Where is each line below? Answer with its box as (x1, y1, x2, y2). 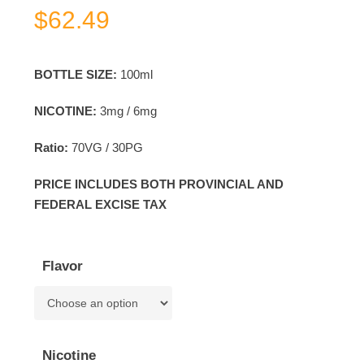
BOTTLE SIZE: (33, 67, 120, 81)
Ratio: (33, 141, 71, 154)
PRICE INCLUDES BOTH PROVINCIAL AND (33, 177, 284, 191)
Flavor (41, 258, 83, 274)
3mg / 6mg (99, 104, 157, 118)
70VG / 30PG (71, 141, 143, 154)
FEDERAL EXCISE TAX (33, 197, 167, 211)
